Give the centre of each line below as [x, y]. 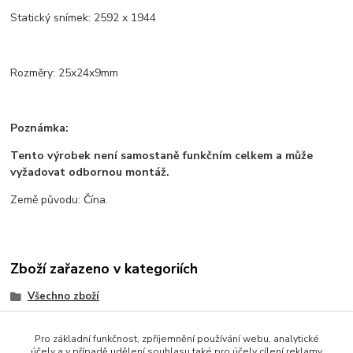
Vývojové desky [67, 321]
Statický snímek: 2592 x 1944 [84, 18]
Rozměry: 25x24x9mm [65, 73]
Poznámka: [40, 128]
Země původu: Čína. [59, 200]
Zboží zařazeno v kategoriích [104, 268]
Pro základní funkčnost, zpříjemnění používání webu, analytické [176, 339]
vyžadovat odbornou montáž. [90, 173]
